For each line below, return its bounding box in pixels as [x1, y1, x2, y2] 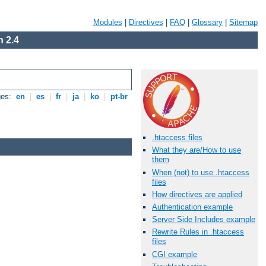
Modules [93, 18, 122, 27]
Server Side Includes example [152, 215, 255, 224]
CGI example [152, 249, 197, 259]
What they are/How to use [152, 145, 241, 155]
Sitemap [229, 18, 258, 27]
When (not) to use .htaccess [152, 167, 249, 177]
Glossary [192, 18, 223, 27]
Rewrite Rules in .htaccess [152, 227, 244, 237]
